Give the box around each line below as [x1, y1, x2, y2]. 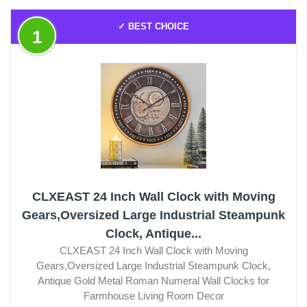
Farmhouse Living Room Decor [83, 289, 224, 302]
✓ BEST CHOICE [118, 21, 189, 32]
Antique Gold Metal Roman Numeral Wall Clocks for [38, 274, 269, 286]
